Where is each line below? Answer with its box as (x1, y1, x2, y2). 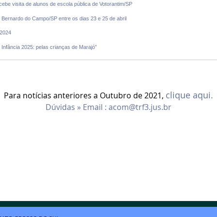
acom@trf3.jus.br (108, 102, 171, 112)
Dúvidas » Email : (46, 102, 108, 112)
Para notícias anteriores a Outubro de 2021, (4, 90, 166, 101)
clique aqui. (166, 90, 213, 101)
